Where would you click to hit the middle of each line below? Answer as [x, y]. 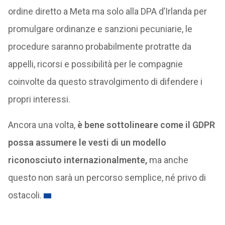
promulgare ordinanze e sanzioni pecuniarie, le [100, 29]
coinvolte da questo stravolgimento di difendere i [105, 82]
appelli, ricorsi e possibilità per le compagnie [95, 64]
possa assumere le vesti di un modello [87, 142]
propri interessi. [39, 99]
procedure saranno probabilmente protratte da [99, 46]
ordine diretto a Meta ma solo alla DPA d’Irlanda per [107, 11]
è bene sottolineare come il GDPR [145, 125]
